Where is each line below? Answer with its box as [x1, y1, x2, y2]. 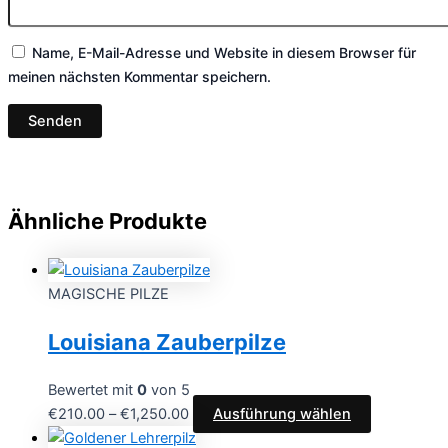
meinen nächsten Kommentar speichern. [8, 68, 271, 86]
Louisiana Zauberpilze [48, 328, 286, 355]
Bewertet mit [48, 380, 137, 399]
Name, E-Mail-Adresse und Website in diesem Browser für [32, 44, 416, 62]
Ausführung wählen [213, 404, 351, 423]
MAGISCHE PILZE [48, 284, 169, 303]
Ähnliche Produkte [8, 208, 207, 235]
